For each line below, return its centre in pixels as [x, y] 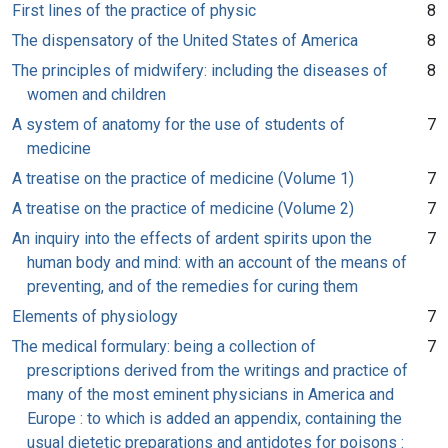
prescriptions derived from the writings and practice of [217, 370]
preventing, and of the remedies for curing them [192, 286]
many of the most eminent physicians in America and [210, 394]
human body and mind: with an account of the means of [217, 262]
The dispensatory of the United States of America [185, 40]
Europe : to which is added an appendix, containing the [214, 418]
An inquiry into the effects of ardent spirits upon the [192, 238]
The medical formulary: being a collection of [164, 346]
